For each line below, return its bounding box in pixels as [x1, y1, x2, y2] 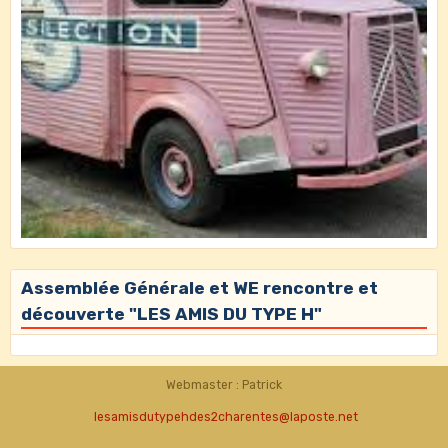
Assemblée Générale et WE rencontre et [21, 277, 378, 298]
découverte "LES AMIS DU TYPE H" [21, 303, 322, 324]
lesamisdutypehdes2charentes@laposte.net [93, 409, 358, 424]
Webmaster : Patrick [166, 377, 282, 392]
